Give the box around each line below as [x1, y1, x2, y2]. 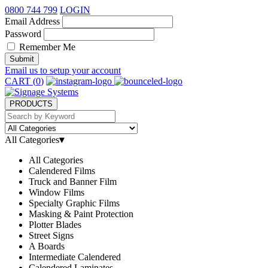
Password [5, 29, 41, 39]
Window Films [29, 187, 84, 197]
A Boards [29, 241, 65, 251]
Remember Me [17, 42, 75, 52]
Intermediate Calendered [29, 252, 121, 262]
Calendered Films [29, 166, 95, 176]
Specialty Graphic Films [29, 198, 120, 208]
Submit [10, 54, 34, 63]
